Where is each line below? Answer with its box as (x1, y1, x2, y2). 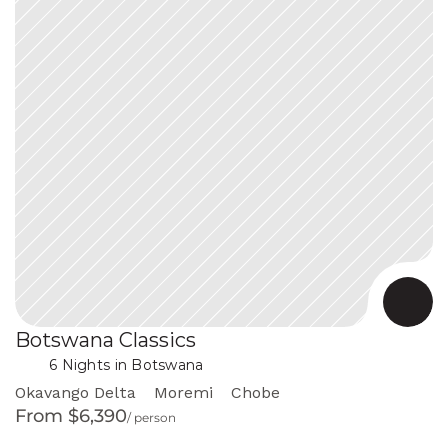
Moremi (154, 382, 213, 402)
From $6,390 (15, 404, 127, 427)
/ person (127, 409, 176, 425)
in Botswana (110, 355, 204, 374)
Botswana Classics (15, 327, 196, 352)
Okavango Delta (15, 382, 136, 402)
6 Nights (49, 356, 111, 375)
